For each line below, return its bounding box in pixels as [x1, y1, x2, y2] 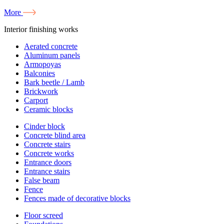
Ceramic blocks [24, 105, 73, 114]
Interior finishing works [4, 25, 78, 34]
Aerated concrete [24, 42, 77, 51]
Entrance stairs [24, 167, 70, 176]
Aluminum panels [24, 51, 80, 60]
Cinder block [24, 122, 65, 131]
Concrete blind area [24, 131, 85, 140]
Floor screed [24, 211, 63, 220]
